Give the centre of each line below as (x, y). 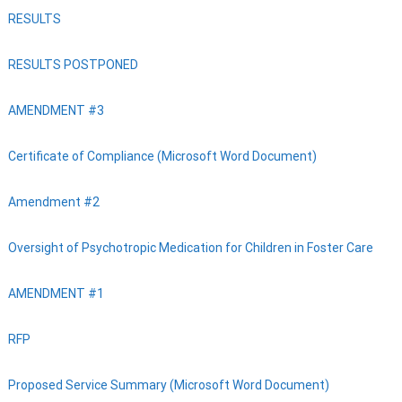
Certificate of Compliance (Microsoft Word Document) (162, 156)
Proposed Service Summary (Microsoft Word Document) (168, 385)
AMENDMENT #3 (56, 110)
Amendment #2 (53, 202)
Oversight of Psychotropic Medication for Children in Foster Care (190, 248)
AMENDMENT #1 (56, 293)
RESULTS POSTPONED (73, 65)
